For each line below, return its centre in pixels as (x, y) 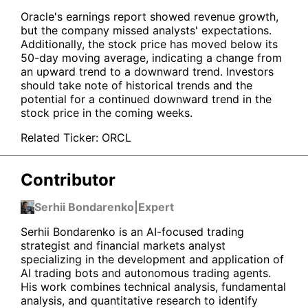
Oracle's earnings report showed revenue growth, (150, 16)
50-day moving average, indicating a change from (151, 57)
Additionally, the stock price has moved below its (149, 44)
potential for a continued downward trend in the (146, 99)
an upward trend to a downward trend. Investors (147, 71)
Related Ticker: (59, 137)
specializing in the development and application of (152, 259)
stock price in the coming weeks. (107, 112)
